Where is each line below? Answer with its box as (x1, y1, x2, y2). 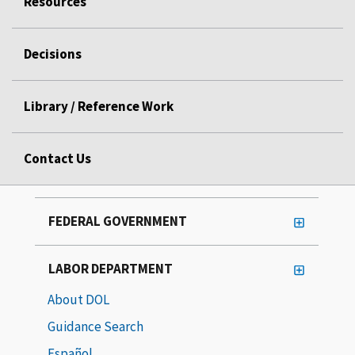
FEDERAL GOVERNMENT (48, 212, 187, 230)
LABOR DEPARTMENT (48, 259, 173, 277)
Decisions (24, 44, 82, 63)
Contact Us (24, 149, 91, 167)
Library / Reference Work (24, 97, 174, 115)
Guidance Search (48, 317, 143, 335)
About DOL (48, 290, 109, 308)
